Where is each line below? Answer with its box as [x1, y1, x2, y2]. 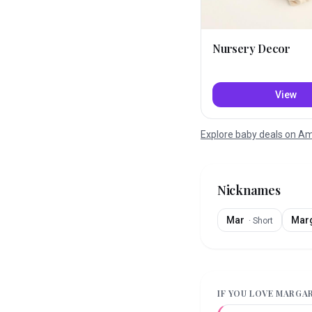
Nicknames [217, 182, 281, 199]
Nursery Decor [212, 41, 290, 56]
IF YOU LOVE [217, 288, 276, 299]
